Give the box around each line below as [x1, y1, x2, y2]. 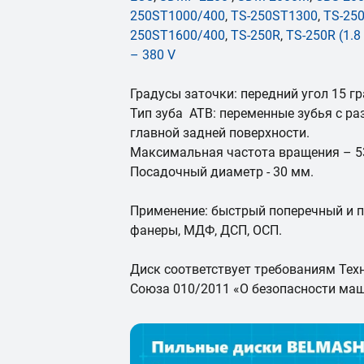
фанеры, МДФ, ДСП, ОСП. [130, 223, 282, 238]
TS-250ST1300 [231, 8, 318, 24]
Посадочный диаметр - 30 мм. [130, 164, 314, 180]
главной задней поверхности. [130, 125, 310, 141]
